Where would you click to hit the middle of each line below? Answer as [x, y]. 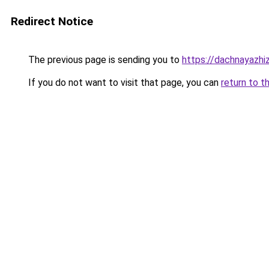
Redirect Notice [52, 21]
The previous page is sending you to [104, 60]
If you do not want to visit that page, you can [123, 83]
